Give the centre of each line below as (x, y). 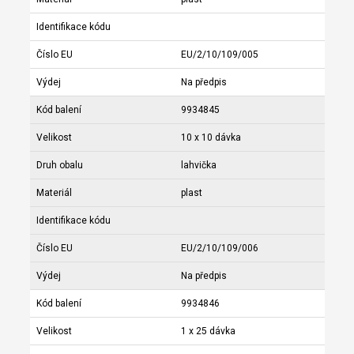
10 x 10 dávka (211, 137)
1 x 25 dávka (208, 331)
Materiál (54, 192)
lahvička (198, 165)
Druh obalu (59, 165)
